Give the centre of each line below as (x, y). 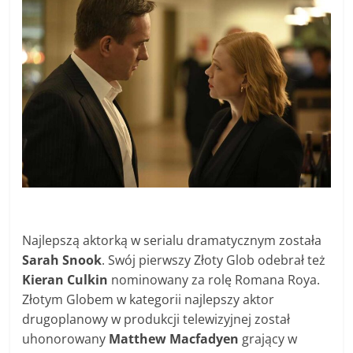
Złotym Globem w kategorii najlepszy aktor (149, 300)
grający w (268, 339)
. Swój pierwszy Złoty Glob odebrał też (214, 260)
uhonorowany (66, 339)
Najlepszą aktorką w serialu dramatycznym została (172, 241)
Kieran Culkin (65, 280)
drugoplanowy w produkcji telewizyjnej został (156, 320)
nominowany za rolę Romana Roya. (214, 280)
